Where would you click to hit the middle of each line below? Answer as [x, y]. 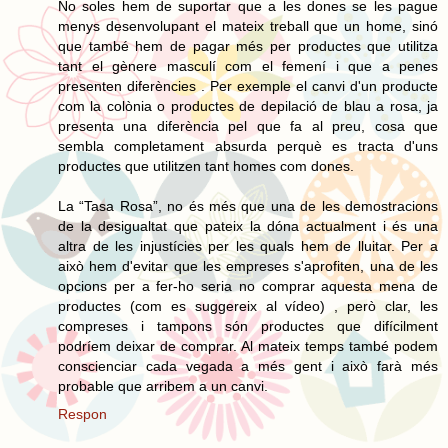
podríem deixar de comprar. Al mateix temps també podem [248, 345]
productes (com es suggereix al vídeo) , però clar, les [248, 305]
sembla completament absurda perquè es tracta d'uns [248, 145]
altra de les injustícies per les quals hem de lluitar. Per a [248, 245]
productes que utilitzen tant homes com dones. [206, 165]
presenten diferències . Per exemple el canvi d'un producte [248, 85]
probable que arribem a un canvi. [163, 385]
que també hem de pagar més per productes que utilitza [248, 45]
